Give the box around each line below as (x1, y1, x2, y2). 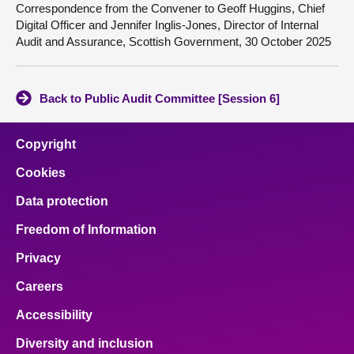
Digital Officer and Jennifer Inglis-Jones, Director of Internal (16, 18, 318, 32)
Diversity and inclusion (16, 337, 153, 350)
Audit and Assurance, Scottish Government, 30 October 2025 (16, 35, 331, 48)
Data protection (16, 194, 108, 208)
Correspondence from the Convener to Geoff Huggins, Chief (16, 2, 325, 15)
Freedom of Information (16, 223, 156, 236)
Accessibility (16, 308, 92, 322)
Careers (16, 280, 63, 293)
